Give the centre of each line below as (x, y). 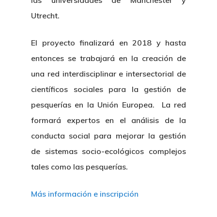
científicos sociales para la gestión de (108, 89)
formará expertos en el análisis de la (108, 120)
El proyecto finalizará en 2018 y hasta (108, 43)
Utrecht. (45, 15)
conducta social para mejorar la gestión (108, 136)
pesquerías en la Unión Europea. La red (108, 105)
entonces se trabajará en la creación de (108, 58)
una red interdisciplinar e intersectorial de (108, 74)
